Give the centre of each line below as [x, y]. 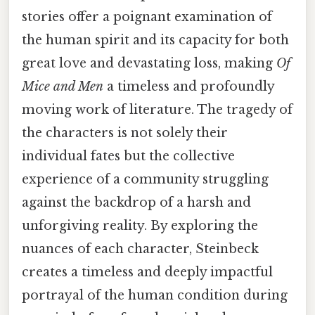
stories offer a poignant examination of [147, 17]
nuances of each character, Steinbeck [140, 249]
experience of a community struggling [145, 179]
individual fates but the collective [128, 156]
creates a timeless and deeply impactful [147, 272]
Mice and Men [63, 86]
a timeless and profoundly [189, 86]
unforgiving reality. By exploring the [140, 225]
